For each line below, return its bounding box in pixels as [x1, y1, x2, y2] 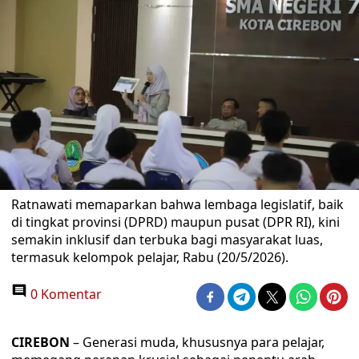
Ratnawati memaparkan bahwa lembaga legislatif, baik [11, 196, 344, 213]
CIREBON [11, 333, 70, 351]
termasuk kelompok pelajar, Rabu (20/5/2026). [11, 248, 288, 266]
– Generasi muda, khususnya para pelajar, [70, 333, 325, 351]
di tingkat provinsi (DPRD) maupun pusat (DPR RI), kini [11, 213, 340, 231]
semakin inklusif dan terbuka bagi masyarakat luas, [11, 231, 323, 248]
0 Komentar [27, 285, 102, 303]
